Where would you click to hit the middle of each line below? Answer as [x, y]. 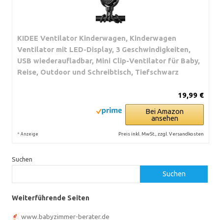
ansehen [165, 118]
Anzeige [29, 134]
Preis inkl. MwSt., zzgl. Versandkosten [161, 134]
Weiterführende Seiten [51, 198]
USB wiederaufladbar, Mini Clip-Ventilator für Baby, [109, 60]
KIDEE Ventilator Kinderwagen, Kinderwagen [97, 38]
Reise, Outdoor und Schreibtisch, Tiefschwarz [98, 72]
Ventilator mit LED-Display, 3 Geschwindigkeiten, [104, 49]
